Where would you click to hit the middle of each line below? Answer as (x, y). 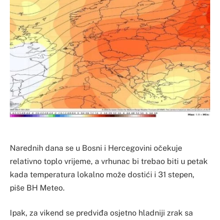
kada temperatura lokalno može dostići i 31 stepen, (102, 174)
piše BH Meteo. (37, 188)
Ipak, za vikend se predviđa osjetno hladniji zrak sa (101, 213)
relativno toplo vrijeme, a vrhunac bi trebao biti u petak (109, 161)
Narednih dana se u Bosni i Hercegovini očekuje (96, 148)
